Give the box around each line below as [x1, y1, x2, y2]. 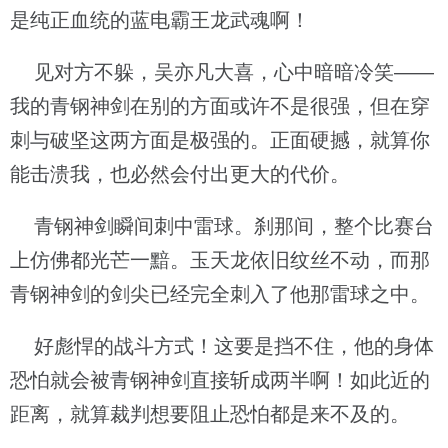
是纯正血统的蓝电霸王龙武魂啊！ [10, 9, 310, 31]
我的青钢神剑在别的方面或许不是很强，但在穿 [10, 95, 430, 117]
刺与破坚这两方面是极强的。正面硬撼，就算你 [10, 129, 430, 151]
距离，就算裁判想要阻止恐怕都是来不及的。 [10, 403, 410, 425]
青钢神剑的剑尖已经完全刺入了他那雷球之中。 [10, 283, 430, 305]
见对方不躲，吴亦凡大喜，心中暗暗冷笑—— [10, 61, 434, 83]
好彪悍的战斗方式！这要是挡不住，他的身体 [10, 335, 434, 357]
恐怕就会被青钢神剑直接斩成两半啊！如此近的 [10, 369, 430, 391]
